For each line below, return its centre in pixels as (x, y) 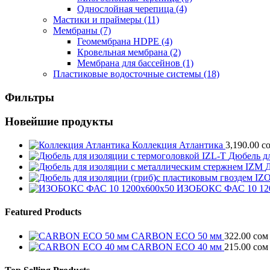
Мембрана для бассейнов (130, 63)
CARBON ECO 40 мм (177, 246)
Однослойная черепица (127, 9)
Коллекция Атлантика (177, 145)
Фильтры (30, 97)
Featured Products (43, 212)
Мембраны (77, 31)
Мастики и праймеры (99, 20)
